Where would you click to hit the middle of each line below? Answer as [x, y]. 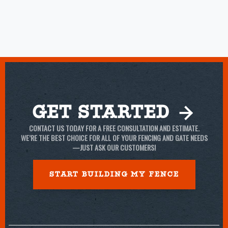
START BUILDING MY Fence [114, 175]
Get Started [104, 112]
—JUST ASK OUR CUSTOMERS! [114, 148]
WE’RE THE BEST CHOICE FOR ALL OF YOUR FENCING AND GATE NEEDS [114, 138]
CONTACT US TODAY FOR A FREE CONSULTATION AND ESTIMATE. [114, 128]
